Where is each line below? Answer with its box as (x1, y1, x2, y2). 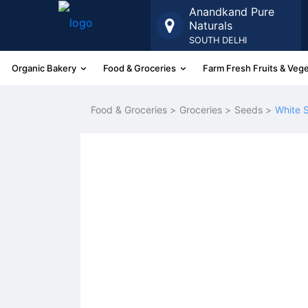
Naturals (189, 19, 232, 32)
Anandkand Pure (189, 5, 274, 19)
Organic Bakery (12, 62, 78, 74)
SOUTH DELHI (189, 35, 247, 45)
